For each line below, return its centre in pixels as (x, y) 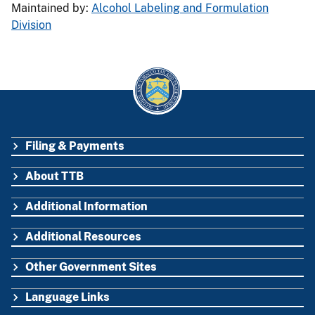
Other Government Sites (91, 266)
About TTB (54, 176)
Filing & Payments (75, 146)
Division (31, 25)
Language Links (67, 297)
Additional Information (86, 206)
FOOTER (46, 166)
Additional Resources (83, 236)
